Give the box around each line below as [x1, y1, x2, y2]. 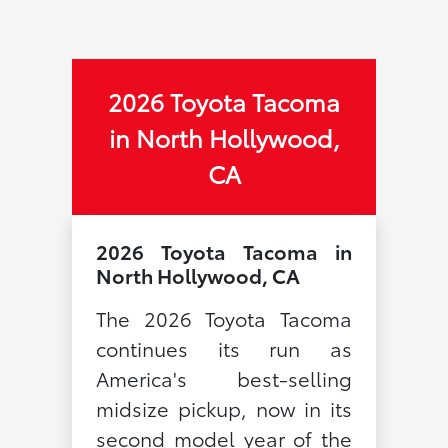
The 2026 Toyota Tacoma [95, 303, 353, 332]
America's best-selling [95, 363, 353, 392]
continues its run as [95, 333, 353, 362]
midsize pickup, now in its [95, 393, 353, 422]
